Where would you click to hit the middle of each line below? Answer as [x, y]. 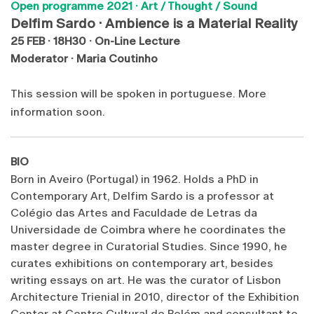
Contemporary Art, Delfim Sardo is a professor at [142, 196]
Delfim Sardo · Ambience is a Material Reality [154, 23]
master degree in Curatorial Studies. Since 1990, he [149, 247]
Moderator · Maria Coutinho [84, 59]
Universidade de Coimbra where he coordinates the [148, 230]
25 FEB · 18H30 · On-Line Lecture [95, 41]
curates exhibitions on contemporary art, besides [142, 264]
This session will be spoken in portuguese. [124, 94]
